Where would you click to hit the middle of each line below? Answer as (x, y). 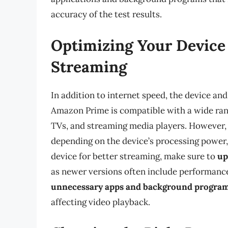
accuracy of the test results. (106, 14)
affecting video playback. (101, 202)
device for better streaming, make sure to (134, 156)
